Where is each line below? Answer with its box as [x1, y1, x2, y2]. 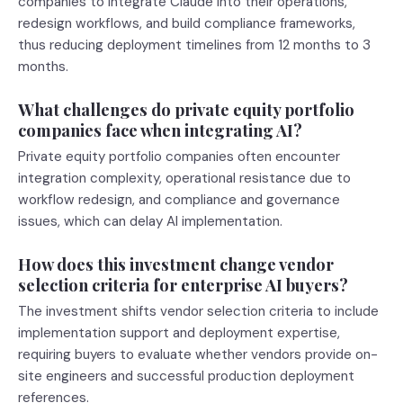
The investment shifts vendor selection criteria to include [18, 302, 379, 320]
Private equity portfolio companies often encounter [18, 148, 340, 166]
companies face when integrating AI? [18, 119, 302, 141]
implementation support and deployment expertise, [18, 324, 340, 342]
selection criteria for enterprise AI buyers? [18, 273, 348, 296]
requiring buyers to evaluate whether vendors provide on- [18, 345, 378, 363]
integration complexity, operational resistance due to [18, 169, 351, 187]
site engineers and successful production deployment [18, 367, 354, 385]
